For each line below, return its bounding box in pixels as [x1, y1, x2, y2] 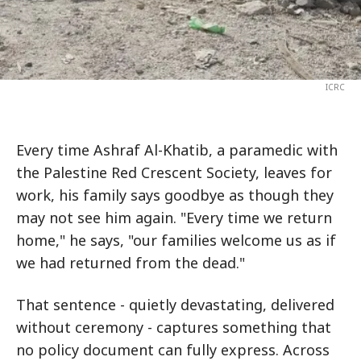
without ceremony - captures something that [16, 317, 331, 337]
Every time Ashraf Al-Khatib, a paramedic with [16, 140, 338, 160]
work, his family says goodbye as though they [16, 185, 334, 205]
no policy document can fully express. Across [16, 340, 330, 359]
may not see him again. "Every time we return [16, 208, 332, 227]
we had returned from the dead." [16, 253, 245, 272]
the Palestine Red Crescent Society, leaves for [16, 163, 332, 182]
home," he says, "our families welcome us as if [16, 230, 336, 250]
